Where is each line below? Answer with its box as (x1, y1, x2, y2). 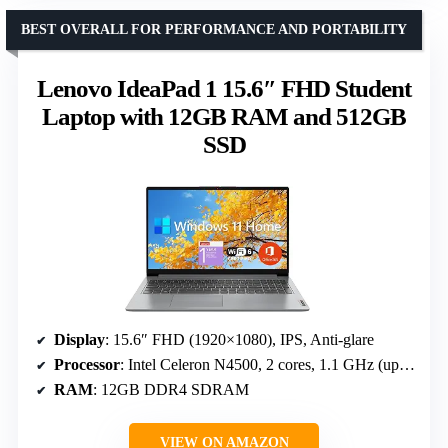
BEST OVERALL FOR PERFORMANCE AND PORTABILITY (21, 22, 407, 38)
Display (54, 331, 105, 349)
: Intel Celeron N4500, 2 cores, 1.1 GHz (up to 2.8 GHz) (120, 356, 399, 374)
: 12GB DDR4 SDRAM (93, 381, 249, 399)
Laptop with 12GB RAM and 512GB (42, 103, 406, 131)
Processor (54, 356, 120, 374)
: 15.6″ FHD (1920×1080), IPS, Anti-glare (105, 331, 374, 349)
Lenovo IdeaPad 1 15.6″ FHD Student (37, 75, 411, 103)
